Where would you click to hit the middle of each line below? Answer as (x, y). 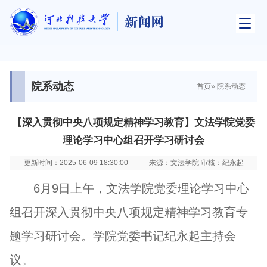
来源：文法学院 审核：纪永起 (196, 163)
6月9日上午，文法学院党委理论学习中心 (141, 189)
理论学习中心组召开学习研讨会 (133, 141)
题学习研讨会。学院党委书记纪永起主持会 (123, 236)
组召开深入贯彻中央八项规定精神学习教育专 (129, 212)
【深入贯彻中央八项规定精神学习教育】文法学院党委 (133, 123)
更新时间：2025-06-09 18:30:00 (76, 163)
